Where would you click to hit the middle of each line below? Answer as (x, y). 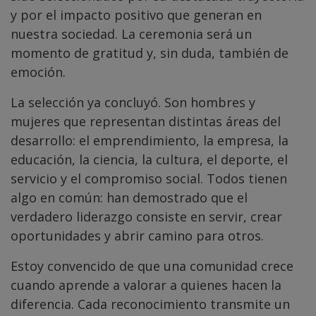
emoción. (38, 72)
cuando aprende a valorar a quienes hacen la (146, 285)
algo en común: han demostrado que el (129, 197)
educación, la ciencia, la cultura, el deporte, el (149, 159)
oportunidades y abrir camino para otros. (137, 235)
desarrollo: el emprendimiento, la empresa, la (150, 140)
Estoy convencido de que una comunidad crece (152, 266)
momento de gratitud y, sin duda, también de (150, 53)
